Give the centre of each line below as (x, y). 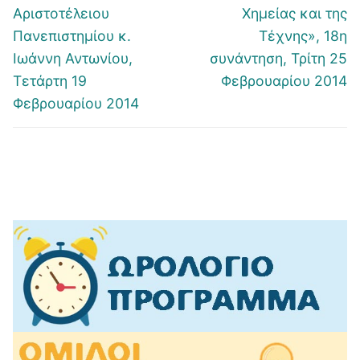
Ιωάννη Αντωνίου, (73, 58)
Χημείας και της (295, 13)
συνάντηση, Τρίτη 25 (278, 58)
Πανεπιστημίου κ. (72, 35)
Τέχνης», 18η (303, 35)
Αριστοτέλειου (61, 13)
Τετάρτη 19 (50, 80)
